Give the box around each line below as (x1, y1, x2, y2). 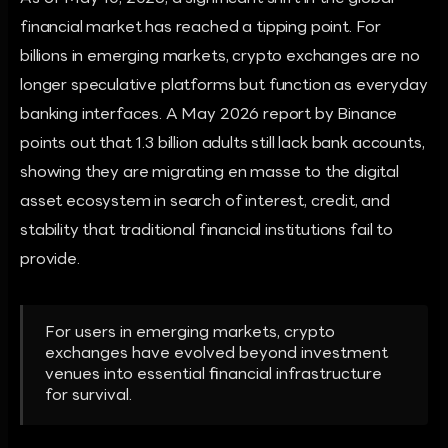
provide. (20, 252, 80, 268)
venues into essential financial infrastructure (45, 367, 382, 383)
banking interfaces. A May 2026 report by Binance (20, 107, 398, 123)
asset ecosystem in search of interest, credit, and (20, 194, 390, 210)
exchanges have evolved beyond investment (45, 346, 388, 362)
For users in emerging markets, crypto (45, 325, 335, 341)
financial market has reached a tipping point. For (20, 20, 382, 36)
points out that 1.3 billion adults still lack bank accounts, (20, 136, 425, 152)
